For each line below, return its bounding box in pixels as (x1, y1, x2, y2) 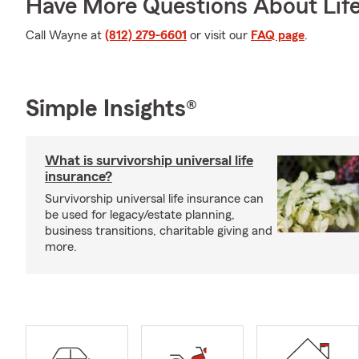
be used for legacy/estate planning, (45, 208, 235, 221)
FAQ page (251, 29, 305, 42)
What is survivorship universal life (45, 153, 253, 167)
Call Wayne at (26, 29, 105, 42)
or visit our (187, 29, 251, 42)
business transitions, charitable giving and (45, 224, 272, 237)
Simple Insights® (26, 97, 197, 121)
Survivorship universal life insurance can (45, 192, 264, 205)
